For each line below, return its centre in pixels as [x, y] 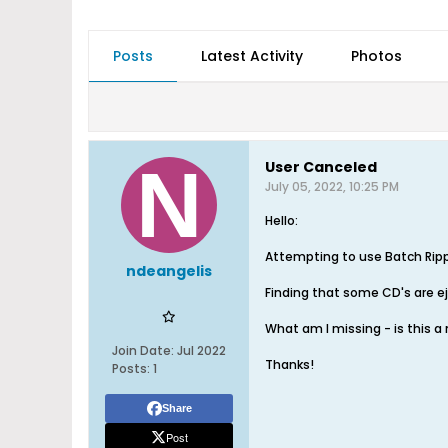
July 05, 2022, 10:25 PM [332, 186]
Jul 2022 [201, 350]
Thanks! [289, 364]
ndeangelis [169, 271]
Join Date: [143, 350]
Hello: [281, 220]
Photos [376, 56]
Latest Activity [252, 56]
